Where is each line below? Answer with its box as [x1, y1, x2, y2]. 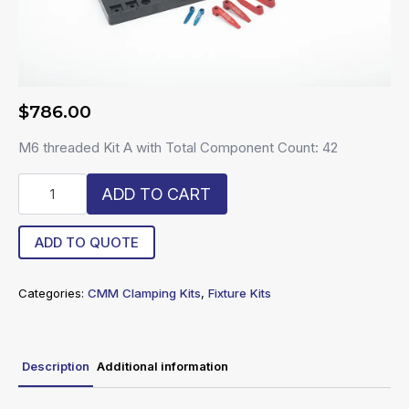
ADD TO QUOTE [35, 234, 139, 252]
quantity [17, 234, 72, 252]
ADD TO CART [102, 184, 212, 204]
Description [22, 359, 89, 374]
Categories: [18, 286, 88, 301]
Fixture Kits [208, 286, 271, 301]
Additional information [97, 359, 228, 374]
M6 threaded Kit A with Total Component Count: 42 [18, 139, 338, 157]
